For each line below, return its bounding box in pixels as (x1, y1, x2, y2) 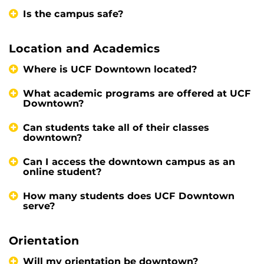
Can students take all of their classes (23, 122, 209, 134)
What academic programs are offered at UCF (23, 88, 251, 100)
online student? (23, 166, 102, 178)
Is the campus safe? (23, 8, 124, 20)
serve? (23, 200, 55, 212)
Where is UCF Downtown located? (23, 64, 197, 75)
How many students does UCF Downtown (23, 190, 235, 202)
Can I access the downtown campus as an (23, 156, 235, 168)
